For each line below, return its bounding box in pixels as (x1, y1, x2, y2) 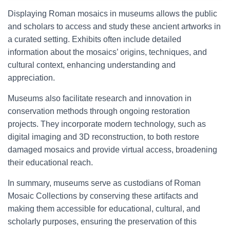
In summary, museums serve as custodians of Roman (8, 179, 201, 187)
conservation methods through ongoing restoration (8, 107, 190, 116)
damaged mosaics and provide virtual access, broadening (8, 145, 217, 154)
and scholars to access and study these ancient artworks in (8, 22, 221, 31)
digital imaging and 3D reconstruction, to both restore (8, 132, 199, 141)
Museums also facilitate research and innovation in (8, 94, 191, 103)
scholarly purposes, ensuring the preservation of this (8, 217, 197, 226)
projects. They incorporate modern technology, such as (8, 120, 206, 128)
